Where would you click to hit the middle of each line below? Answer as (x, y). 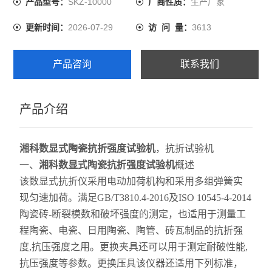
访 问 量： (170, 28)
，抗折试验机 (185, 148)
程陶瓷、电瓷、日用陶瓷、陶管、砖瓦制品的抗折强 (131, 230)
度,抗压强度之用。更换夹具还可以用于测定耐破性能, (134, 247)
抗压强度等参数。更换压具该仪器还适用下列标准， (131, 263)
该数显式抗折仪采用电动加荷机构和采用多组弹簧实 (131, 181)
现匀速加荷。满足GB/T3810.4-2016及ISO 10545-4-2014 (136, 198)
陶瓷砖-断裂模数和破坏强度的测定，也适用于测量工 (133, 214)
